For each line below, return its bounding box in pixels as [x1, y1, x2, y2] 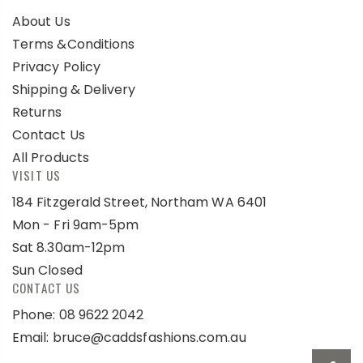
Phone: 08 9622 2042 [12, 305, 144, 324]
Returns [12, 102, 62, 122]
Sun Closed [12, 260, 83, 280]
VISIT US [12, 165, 61, 184]
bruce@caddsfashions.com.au [52, 327, 246, 347]
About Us [12, 11, 70, 31]
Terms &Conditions [12, 34, 135, 53]
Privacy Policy [12, 57, 101, 76]
